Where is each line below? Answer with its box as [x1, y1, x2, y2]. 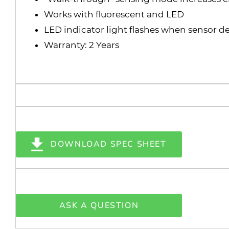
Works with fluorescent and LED [44, 9, 185, 19]
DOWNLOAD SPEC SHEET [51, 139, 167, 150]
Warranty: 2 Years [44, 39, 120, 50]
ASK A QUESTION [59, 199, 139, 211]
